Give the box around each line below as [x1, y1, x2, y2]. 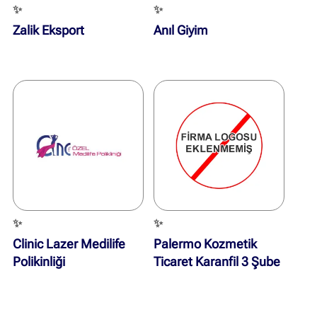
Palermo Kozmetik [154, 236, 257, 251]
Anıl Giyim [154, 23, 208, 38]
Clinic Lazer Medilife [13, 236, 126, 251]
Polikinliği [13, 254, 66, 269]
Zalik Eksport [13, 23, 85, 38]
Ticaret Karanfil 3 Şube [154, 254, 280, 269]
